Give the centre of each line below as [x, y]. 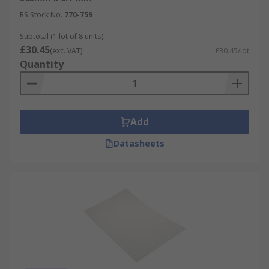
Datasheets [139, 143]
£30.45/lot [232, 51]
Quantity [42, 64]
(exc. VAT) [66, 51]
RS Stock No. [41, 15]
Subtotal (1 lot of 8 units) [62, 36]
